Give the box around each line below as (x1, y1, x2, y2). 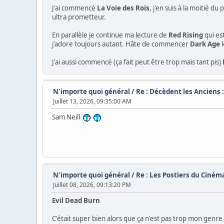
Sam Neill (52, 112, 83, 121)
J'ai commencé (52, 3, 97, 12)
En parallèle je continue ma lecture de (52, 30, 168, 39)
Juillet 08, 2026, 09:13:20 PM (53, 180, 131, 189)
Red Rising (168, 30, 203, 39)
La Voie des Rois (97, 3, 149, 12)
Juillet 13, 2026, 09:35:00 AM (53, 96, 131, 105)
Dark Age (190, 39, 220, 48)
